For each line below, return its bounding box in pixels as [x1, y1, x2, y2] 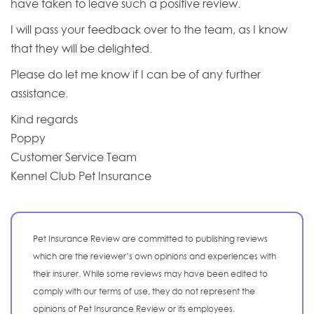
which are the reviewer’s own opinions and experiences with [33, 250, 276, 261]
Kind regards [11, 112, 78, 127]
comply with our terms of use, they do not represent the [33, 285, 255, 296]
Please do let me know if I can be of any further [11, 67, 261, 82]
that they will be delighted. [11, 41, 152, 56]
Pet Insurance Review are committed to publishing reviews [33, 233, 268, 244]
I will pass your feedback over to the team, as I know [11, 22, 287, 37]
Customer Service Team [11, 150, 137, 165]
